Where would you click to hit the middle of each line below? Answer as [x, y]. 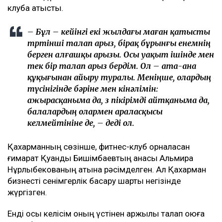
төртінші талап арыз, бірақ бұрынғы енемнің [119, 43]
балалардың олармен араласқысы [95, 112]
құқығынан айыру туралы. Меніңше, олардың [119, 78]
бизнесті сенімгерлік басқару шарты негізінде [94, 181]
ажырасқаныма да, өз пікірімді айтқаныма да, [118, 100]
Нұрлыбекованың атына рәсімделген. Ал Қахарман [107, 170]
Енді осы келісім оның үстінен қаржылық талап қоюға [106, 214]
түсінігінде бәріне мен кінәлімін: [93, 89]
